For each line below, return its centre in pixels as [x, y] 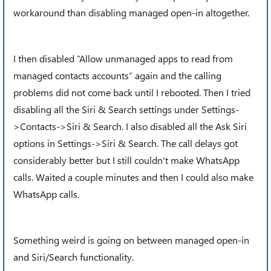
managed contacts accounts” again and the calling [117, 75]
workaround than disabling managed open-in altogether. [131, 12]
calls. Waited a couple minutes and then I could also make [133, 177]
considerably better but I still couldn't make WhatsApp [126, 160]
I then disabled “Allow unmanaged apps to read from [123, 58]
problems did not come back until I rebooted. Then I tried [132, 92]
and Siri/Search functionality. [73, 257]
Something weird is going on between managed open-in [131, 240]
